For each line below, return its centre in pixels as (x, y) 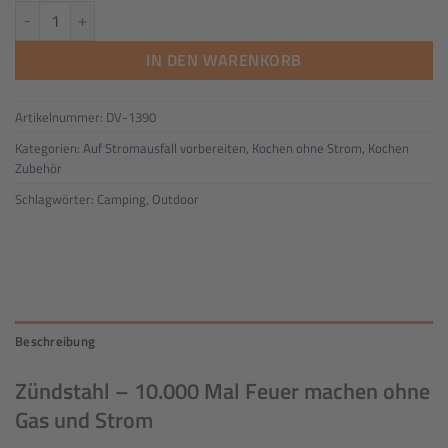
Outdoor (175, 198)
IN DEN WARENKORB (224, 59)
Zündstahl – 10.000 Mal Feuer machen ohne (222, 391)
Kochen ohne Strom (307, 147)
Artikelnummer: (60, 116)
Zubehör (38, 167)
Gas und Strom (84, 420)
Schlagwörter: (56, 198)
